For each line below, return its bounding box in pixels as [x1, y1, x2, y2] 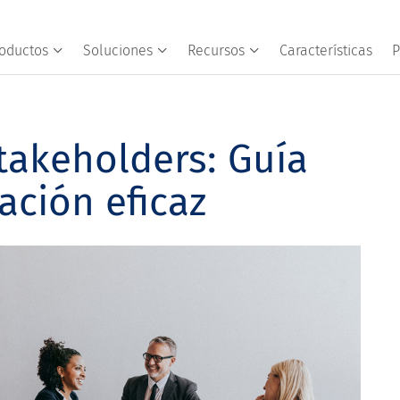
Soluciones [82, 42, 153, 59]
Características [279, 42, 372, 59]
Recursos [187, 42, 245, 59]
